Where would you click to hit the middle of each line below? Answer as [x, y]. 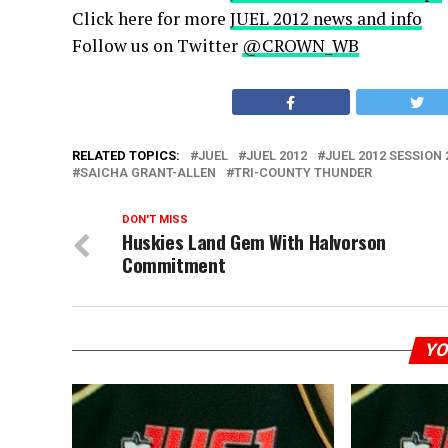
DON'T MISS [155, 219]
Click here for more [151, 18]
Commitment [174, 264]
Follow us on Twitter [157, 45]
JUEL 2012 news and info [326, 18]
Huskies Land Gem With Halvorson [254, 241]
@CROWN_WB [300, 45]
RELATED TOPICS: [126, 155]
